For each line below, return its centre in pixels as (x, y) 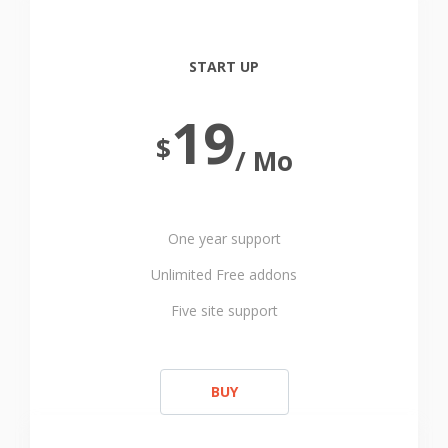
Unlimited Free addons (224, 274)
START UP (224, 66)
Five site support (224, 310)
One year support (224, 238)
